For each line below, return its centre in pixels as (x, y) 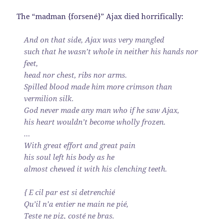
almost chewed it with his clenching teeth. (96, 168)
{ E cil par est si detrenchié (70, 192)
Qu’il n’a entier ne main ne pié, (77, 204)
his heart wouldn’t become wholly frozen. (95, 121)
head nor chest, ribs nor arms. (76, 75)
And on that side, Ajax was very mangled (94, 39)
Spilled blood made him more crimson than (98, 86)
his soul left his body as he (69, 157)
